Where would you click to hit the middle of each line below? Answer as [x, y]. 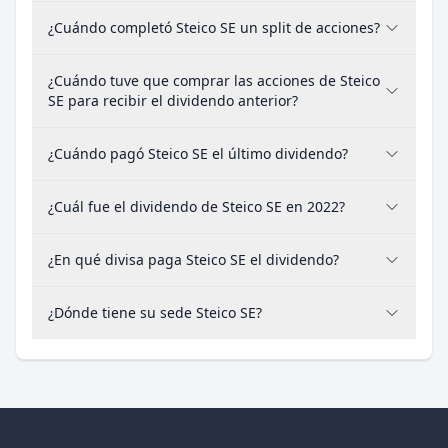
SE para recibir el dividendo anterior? [173, 100]
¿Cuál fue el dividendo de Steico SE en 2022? [196, 206]
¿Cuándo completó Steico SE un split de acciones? [214, 27]
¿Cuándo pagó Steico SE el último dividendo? [198, 153]
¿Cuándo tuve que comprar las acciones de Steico [214, 80]
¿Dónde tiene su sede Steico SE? [155, 312]
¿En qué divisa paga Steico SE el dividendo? [193, 259]
